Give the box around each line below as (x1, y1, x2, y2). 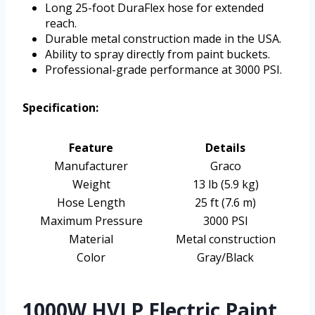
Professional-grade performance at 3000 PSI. (45, 62, 282, 78)
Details (205, 140, 245, 156)
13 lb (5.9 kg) (192, 176, 259, 193)
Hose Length (57, 195, 125, 211)
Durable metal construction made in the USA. (45, 31, 281, 47)
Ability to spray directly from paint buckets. (45, 46, 270, 63)
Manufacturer (54, 158, 128, 174)
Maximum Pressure (39, 213, 143, 229)
